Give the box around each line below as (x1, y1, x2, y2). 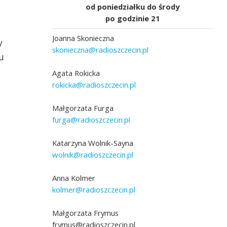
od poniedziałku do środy (86, 2, 180, 12)
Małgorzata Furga (52, 103, 114, 113)
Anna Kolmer (52, 173, 96, 183)
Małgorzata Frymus (52, 208, 119, 218)
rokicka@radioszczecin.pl (52, 80, 136, 90)
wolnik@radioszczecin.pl (52, 149, 134, 160)
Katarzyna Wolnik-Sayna (52, 138, 134, 148)
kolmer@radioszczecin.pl (52, 184, 136, 195)
